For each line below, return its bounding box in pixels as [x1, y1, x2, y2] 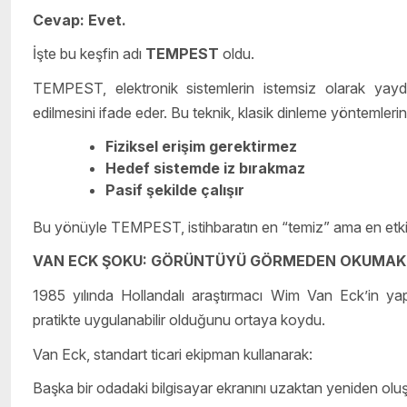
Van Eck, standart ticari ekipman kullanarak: [33, 344, 313, 363]
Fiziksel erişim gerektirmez [105, 136, 297, 155]
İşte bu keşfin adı [33, 45, 145, 64]
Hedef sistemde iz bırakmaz [105, 158, 305, 177]
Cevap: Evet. [33, 10, 126, 29]
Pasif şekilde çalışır [105, 180, 244, 199]
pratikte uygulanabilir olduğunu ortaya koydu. [33, 310, 325, 329]
